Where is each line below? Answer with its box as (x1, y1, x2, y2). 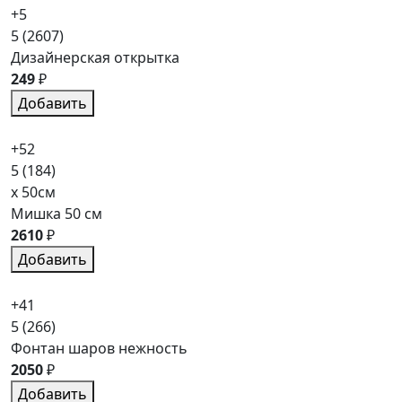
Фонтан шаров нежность (11, 337, 188, 358)
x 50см (11, 181, 56, 202)
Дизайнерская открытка (11, 47, 179, 67)
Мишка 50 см (11, 203, 102, 223)
